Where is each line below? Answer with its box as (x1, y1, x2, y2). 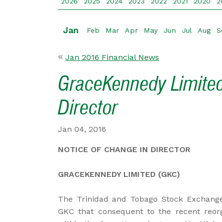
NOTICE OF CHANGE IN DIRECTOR (58, 145, 190, 154)
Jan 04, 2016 (58, 124, 106, 134)
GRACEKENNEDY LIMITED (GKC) (58, 169, 180, 179)
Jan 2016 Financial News (65, 53, 159, 62)
